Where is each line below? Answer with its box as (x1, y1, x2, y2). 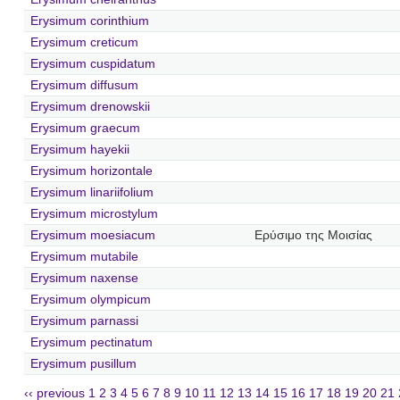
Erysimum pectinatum (29, 335, 153, 349)
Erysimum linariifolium (29, 185, 154, 199)
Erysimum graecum (29, 121, 140, 135)
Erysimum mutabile (29, 249, 138, 263)
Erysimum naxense (29, 271, 138, 285)
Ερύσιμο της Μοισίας (254, 228, 372, 242)
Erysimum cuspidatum (29, 56, 155, 71)
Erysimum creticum (29, 35, 138, 49)
